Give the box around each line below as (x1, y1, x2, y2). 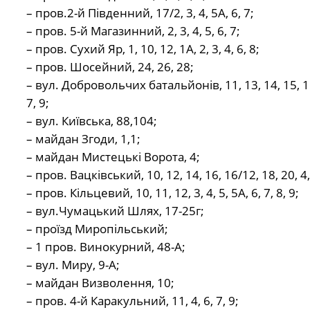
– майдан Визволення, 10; (26, 275, 174, 291)
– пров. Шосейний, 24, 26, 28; (26, 59, 194, 75)
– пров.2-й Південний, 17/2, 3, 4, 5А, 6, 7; (26, 5, 254, 21)
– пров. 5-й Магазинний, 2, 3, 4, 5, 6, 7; (26, 23, 240, 39)
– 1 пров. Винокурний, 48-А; (26, 239, 185, 255)
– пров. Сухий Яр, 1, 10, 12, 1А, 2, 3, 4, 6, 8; (26, 41, 259, 57)
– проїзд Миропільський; (26, 221, 168, 237)
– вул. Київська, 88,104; (26, 113, 157, 129)
